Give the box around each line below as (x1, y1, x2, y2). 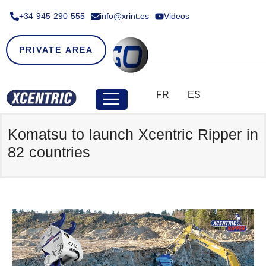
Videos (164, 11, 189, 21)
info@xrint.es (100, 11, 149, 21)
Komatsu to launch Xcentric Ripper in (8, 126, 258, 143)
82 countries (8, 144, 90, 161)
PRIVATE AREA (19, 45, 93, 55)
